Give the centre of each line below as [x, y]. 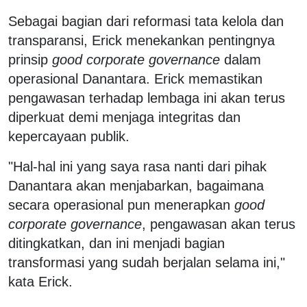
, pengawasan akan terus [219, 224]
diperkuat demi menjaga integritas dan [124, 117]
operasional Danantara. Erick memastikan [135, 78]
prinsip [30, 59]
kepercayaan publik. [69, 136]
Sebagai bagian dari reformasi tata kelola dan [146, 21]
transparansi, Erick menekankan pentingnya [142, 40]
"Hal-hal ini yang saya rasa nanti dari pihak [137, 166]
